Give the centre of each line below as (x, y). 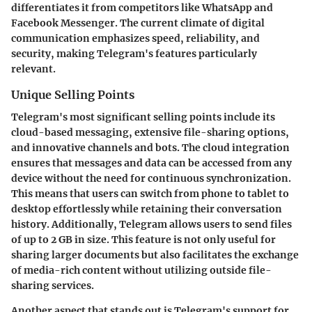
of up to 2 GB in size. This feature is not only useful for (143, 240)
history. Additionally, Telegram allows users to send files (151, 225)
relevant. (33, 69)
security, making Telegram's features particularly (134, 54)
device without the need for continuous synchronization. (151, 179)
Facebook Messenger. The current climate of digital (138, 23)
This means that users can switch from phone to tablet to (150, 194)
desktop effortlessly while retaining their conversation (147, 209)
